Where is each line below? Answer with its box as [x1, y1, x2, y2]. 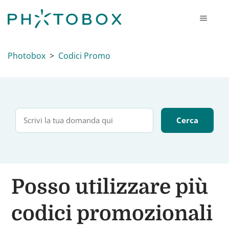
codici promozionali [11, 202, 213, 225]
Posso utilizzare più [11, 175, 209, 199]
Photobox [8, 50, 45, 61]
